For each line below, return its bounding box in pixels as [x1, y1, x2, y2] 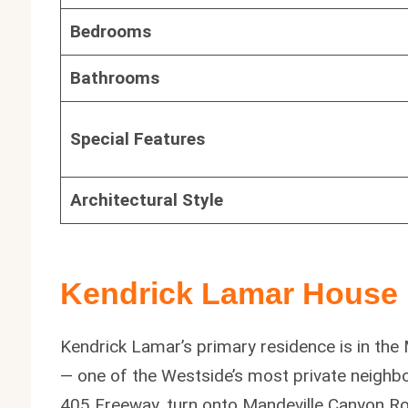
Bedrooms [69, 20, 151, 42]
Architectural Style [69, 189, 223, 210]
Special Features [69, 127, 205, 149]
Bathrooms [69, 66, 159, 88]
